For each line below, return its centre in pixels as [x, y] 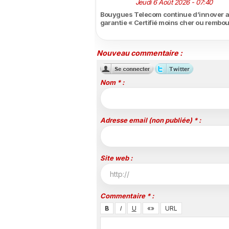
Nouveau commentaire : [139, 53]
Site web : [116, 158]
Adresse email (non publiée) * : [150, 120]
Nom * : [112, 83]
